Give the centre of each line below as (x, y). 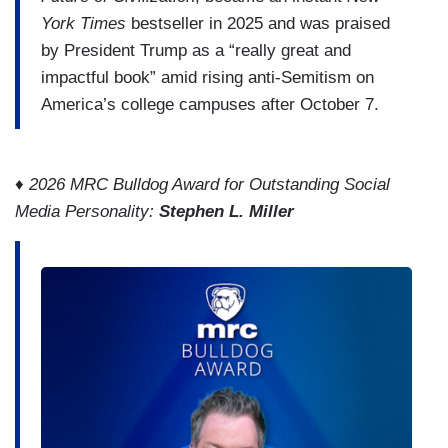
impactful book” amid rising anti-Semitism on (207, 78)
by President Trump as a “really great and (196, 51)
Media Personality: (87, 211)
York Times (83, 24)
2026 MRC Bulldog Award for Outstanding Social (209, 184)
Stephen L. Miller (226, 211)
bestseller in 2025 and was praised (258, 24)
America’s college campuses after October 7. (210, 105)
